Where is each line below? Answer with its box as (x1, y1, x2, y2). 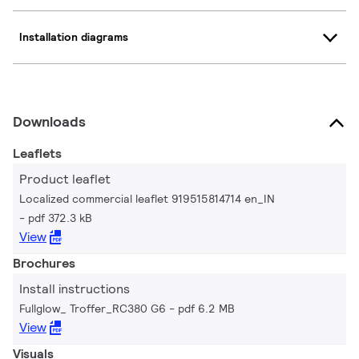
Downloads (13, 111, 86, 131)
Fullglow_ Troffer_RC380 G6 (19, 301, 166, 316)
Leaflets (13, 144, 62, 162)
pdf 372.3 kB (28, 210, 92, 225)
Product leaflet (19, 170, 111, 188)
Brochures (13, 254, 75, 272)
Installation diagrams (19, 30, 128, 45)
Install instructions (19, 280, 130, 297)
